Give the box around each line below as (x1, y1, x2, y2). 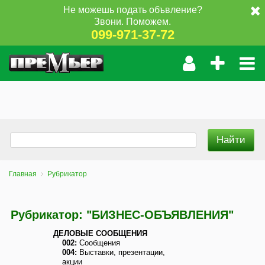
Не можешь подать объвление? (63, 4, 202, 15)
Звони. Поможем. (94, 16, 171, 27)
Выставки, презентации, (77, 248, 165, 257)
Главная (9, 170, 37, 178)
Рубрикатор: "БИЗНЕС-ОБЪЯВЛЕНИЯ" (11, 208, 234, 221)
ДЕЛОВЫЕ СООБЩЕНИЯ (53, 229, 147, 238)
